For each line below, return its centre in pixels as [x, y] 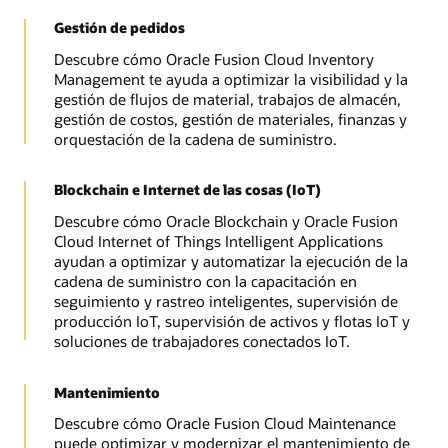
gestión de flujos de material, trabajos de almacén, [227, 99]
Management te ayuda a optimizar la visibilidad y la [230, 79]
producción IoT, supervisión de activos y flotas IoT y [231, 321]
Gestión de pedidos [119, 28]
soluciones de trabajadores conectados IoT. [201, 341]
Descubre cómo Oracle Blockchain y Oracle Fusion [225, 221]
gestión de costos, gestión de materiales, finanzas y [230, 119]
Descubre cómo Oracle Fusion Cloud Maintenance [224, 423]
